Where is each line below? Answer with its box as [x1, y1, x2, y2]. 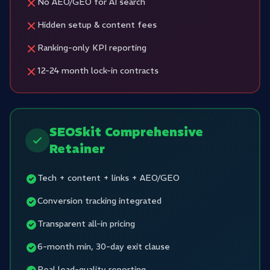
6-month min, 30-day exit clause [37, 241, 170, 252]
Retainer [49, 141, 105, 156]
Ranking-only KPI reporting [37, 42, 146, 53]
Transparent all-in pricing [37, 218, 135, 229]
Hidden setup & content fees [37, 19, 157, 30]
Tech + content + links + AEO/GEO [37, 172, 180, 183]
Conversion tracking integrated [37, 195, 162, 206]
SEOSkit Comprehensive [49, 124, 203, 139]
